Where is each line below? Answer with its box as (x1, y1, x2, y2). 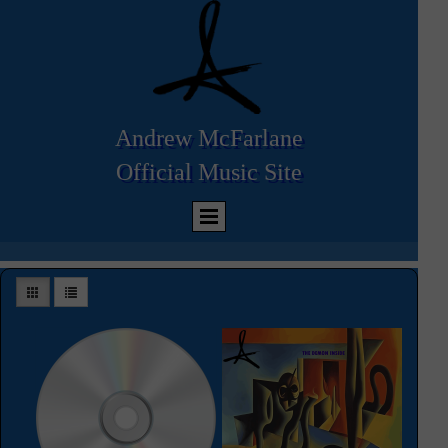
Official (116, 158, 198, 185)
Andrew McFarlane (115, 124, 303, 151)
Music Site (198, 158, 302, 185)
